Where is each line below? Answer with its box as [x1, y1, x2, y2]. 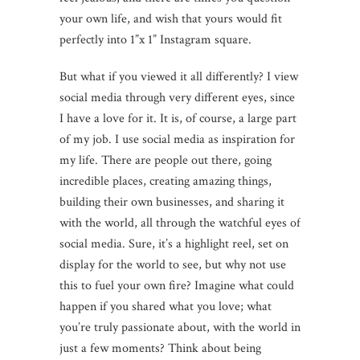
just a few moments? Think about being [59, 339, 261, 357]
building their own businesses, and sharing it [59, 193, 284, 211]
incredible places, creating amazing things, [59, 172, 272, 190]
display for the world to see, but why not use [59, 256, 286, 273]
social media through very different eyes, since [59, 88, 295, 106]
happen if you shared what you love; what [59, 297, 272, 315]
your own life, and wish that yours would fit [59, 10, 282, 27]
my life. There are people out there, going [59, 151, 272, 169]
